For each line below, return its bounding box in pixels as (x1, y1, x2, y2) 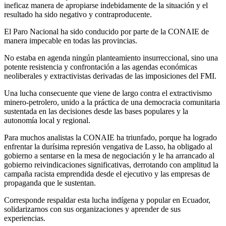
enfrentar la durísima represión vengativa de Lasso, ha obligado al (4, 142, 212, 151)
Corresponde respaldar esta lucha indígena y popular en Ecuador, (4, 196, 210, 205)
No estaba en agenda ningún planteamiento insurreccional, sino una (4, 53, 218, 63)
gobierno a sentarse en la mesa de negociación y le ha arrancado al (4, 151, 214, 160)
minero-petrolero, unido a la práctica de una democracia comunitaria (4, 98, 220, 107)
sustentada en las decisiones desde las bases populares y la (4, 107, 188, 116)
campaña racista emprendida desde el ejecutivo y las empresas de (4, 169, 210, 179)
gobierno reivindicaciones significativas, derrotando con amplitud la (4, 160, 218, 169)
